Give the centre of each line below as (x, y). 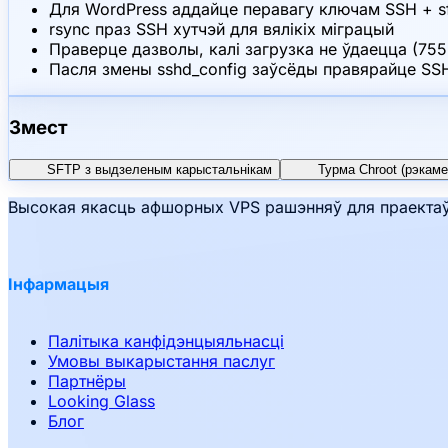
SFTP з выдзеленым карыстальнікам (159, 169)
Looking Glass (101, 401)
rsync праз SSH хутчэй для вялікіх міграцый (221, 29)
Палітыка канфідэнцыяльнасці (166, 341)
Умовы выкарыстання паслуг (161, 361)
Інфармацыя (58, 284)
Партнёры (87, 381)
